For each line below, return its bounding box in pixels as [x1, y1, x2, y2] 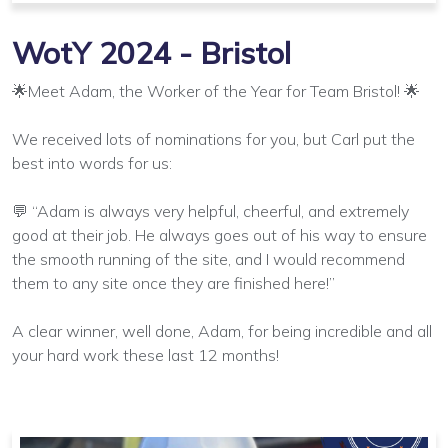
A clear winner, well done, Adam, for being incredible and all [12, 320, 432, 341]
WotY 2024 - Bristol [12, 33, 291, 72]
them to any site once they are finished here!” [12, 272, 335, 293]
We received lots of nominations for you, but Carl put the [12, 128, 415, 149]
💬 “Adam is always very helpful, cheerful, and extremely [12, 200, 409, 221]
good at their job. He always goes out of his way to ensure [12, 224, 427, 245]
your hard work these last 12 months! [12, 344, 279, 365]
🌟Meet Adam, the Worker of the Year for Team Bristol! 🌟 [12, 80, 420, 101]
